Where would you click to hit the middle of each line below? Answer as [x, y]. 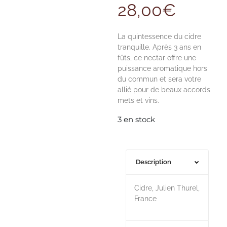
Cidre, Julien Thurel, [167, 188]
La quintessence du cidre [160, 36]
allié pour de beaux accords [164, 90]
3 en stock [137, 120]
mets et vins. [139, 100]
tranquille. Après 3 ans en [160, 47]
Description [154, 162]
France [146, 199]
